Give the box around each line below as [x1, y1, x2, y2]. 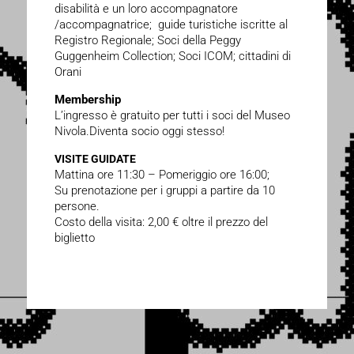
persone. [54, 198, 100, 213]
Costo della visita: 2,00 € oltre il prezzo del [54, 214, 268, 229]
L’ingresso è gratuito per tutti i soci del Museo [54, 107, 290, 122]
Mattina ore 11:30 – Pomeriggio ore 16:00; [54, 167, 269, 182]
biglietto [54, 230, 95, 245]
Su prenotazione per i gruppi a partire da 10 [54, 183, 275, 198]
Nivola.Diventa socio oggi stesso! [54, 123, 224, 138]
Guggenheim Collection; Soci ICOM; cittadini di [54, 48, 291, 63]
